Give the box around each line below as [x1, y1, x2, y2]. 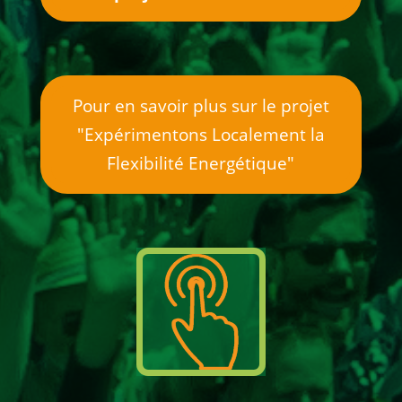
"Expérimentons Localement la [76, 123, 325, 147]
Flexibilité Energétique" [107, 152, 295, 176]
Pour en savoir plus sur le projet [72, 94, 329, 118]
